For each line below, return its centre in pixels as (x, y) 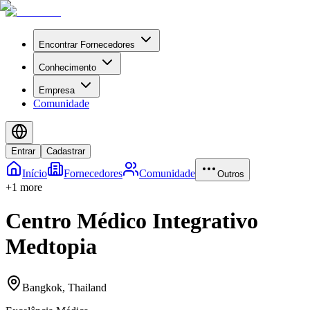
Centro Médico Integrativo (132, 221)
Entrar (23, 151)
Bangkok (42, 287)
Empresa (57, 90)
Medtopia (51, 247)
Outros (231, 174)
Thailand (87, 287)
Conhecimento (67, 67)
